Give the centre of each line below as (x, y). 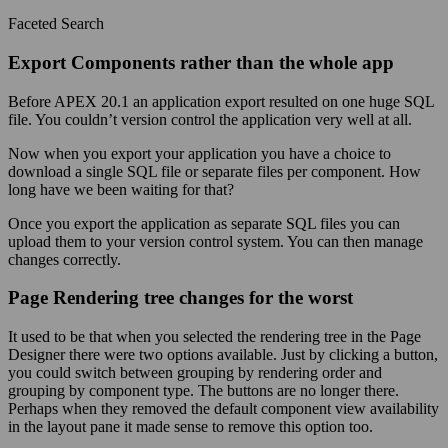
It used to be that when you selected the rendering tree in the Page (214, 336)
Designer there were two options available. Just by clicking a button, (223, 354)
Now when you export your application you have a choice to (199, 153)
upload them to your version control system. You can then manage (215, 241)
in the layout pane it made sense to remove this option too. (190, 426)
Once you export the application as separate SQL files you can (204, 223)
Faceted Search (56, 24)
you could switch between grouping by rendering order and (195, 372)
